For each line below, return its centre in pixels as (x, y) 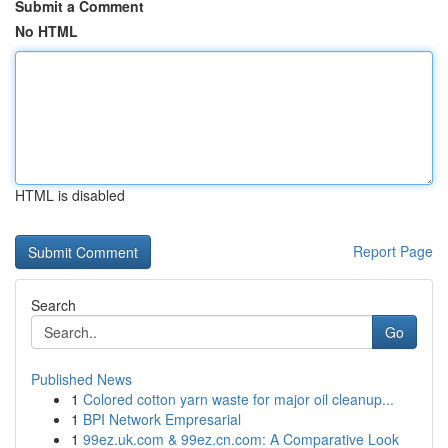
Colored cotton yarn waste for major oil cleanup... (238, 399)
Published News (81, 379)
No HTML (46, 31)
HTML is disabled (70, 195)
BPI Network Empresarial (162, 419)
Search (53, 305)
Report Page (393, 251)
